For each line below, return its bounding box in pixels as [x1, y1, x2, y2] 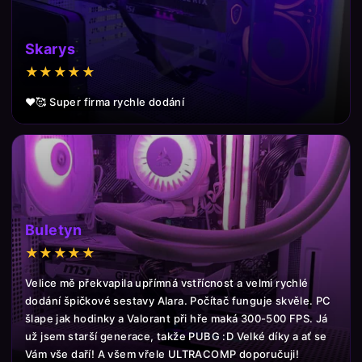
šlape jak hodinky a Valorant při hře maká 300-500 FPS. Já [25, 312, 328, 325]
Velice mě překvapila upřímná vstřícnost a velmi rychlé [25, 276, 309, 289]
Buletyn [25, 221, 82, 238]
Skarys [25, 40, 76, 57]
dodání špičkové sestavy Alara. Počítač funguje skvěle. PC [25, 294, 331, 307]
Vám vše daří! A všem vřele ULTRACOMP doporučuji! [25, 347, 300, 360]
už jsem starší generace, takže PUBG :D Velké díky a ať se [25, 330, 327, 343]
